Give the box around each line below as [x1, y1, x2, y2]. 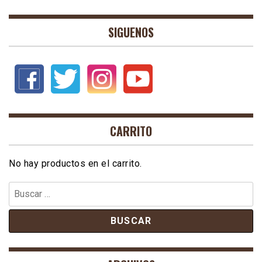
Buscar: [8, 181, 35, 195]
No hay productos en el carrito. [9, 158, 142, 170]
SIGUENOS [108, 23, 154, 42]
